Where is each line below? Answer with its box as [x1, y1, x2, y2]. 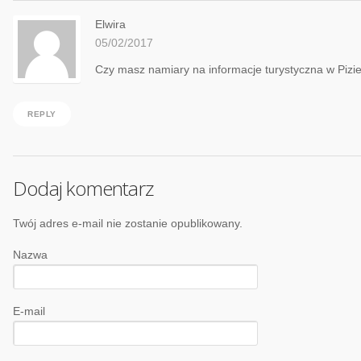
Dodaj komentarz [13, 175, 154, 202]
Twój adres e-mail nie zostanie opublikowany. [13, 218, 243, 230]
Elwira [95, 19, 126, 31]
